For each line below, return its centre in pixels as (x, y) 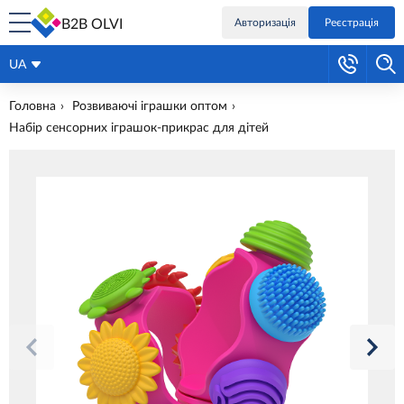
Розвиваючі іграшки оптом (150, 106)
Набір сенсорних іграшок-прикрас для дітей (139, 128)
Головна (32, 106)
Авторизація (265, 23)
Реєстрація (352, 23)
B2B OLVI (92, 24)
